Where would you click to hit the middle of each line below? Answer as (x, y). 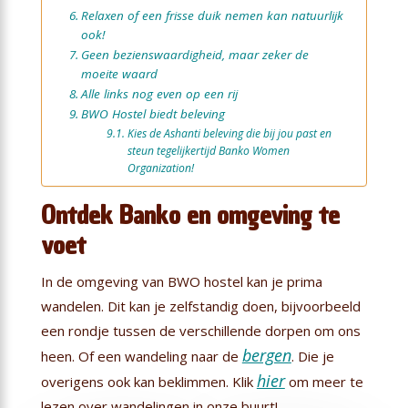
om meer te (324, 381)
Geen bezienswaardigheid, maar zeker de (194, 54)
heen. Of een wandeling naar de (141, 356)
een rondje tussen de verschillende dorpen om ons (200, 330)
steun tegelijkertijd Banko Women (208, 150)
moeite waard (119, 73)
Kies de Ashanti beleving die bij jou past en (229, 133)
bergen (266, 355)
